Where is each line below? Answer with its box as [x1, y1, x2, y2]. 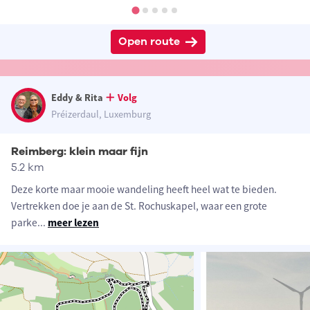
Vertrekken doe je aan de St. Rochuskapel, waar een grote [11, 199, 267, 213]
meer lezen [48, 216, 99, 230]
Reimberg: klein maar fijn [11, 144, 148, 160]
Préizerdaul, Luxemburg [51, 108, 151, 121]
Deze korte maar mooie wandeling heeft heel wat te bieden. [11, 183, 277, 197]
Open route [118, 34, 180, 50]
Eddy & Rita [51, 91, 103, 104]
